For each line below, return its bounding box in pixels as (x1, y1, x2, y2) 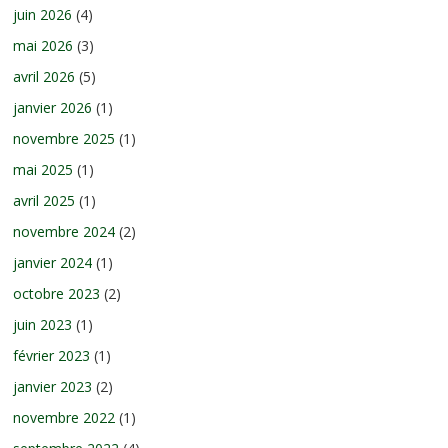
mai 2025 (13, 159, 74, 179)
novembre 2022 (13, 407, 116, 427)
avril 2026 (13, 66, 76, 86)
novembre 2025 (13, 128, 116, 148)
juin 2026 (13, 4, 73, 24)
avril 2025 (13, 190, 76, 210)
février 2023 (13, 345, 91, 365)
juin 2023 (13, 314, 73, 334)
